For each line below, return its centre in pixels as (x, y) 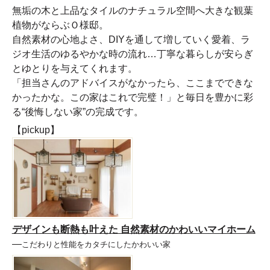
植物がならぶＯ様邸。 (60, 25)
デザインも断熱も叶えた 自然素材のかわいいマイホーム (133, 230)
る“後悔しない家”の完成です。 (77, 111)
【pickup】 (36, 130)
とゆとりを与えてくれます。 (74, 68)
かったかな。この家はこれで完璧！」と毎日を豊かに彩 (132, 97)
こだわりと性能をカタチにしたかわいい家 (96, 245)
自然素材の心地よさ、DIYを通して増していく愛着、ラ (131, 39)
